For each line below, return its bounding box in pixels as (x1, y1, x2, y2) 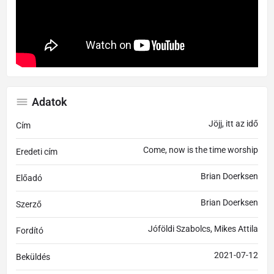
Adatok (32, 95, 67, 109)
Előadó (16, 173, 42, 183)
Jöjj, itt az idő (209, 119, 258, 129)
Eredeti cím (16, 147, 57, 157)
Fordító (16, 226, 43, 236)
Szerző (16, 199, 42, 210)
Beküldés (16, 252, 50, 262)
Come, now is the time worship (143, 145, 258, 155)
